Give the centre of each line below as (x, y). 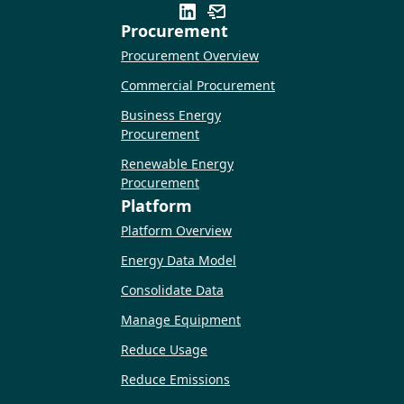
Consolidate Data (172, 290)
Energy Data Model (179, 261)
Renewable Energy (177, 163)
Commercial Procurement (198, 85)
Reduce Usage (164, 350)
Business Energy (171, 115)
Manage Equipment (181, 320)
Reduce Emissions (175, 380)
